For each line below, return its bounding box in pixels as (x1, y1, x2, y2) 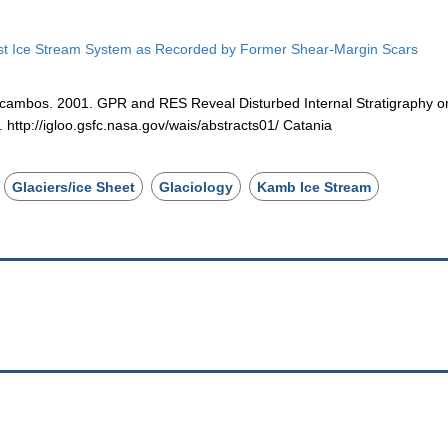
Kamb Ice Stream (257, 178, 372, 195)
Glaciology (159, 178, 234, 195)
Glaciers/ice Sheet (12, 178, 136, 195)
